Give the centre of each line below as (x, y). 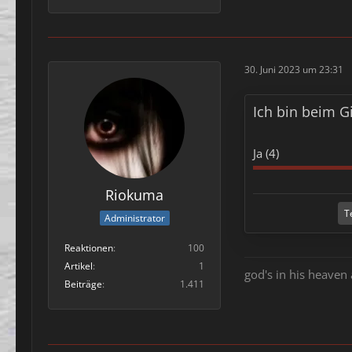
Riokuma (134, 194)
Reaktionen (89, 248)
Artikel (79, 266)
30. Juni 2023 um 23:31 (294, 70)
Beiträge (83, 284)
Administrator (134, 218)
